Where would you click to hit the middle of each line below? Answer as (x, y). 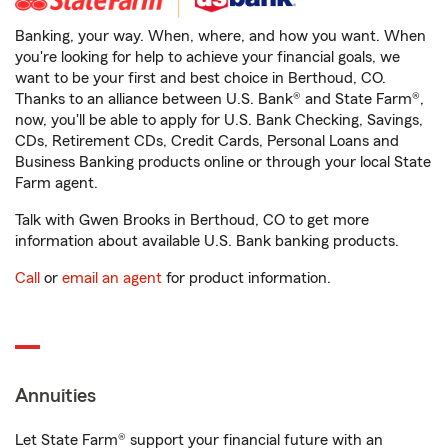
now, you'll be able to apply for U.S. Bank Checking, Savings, (219, 120)
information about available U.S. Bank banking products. (207, 241)
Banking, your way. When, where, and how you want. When (220, 36)
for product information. (246, 278)
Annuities (55, 396)
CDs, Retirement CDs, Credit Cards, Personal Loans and (207, 141)
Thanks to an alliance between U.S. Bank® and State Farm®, (219, 99)
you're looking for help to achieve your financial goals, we (207, 57)
